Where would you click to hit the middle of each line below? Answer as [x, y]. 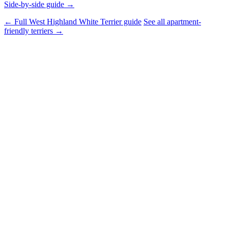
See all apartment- [172, 21]
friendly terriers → [34, 31]
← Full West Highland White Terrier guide [73, 21]
